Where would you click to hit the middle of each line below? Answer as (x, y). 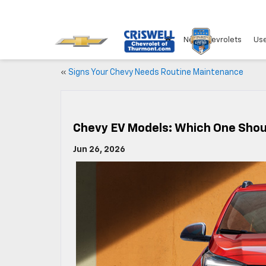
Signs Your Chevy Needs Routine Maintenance (156, 72)
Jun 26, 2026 (99, 150)
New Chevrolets (213, 40)
